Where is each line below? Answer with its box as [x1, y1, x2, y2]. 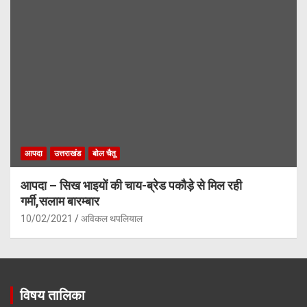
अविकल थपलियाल [81, 213, 143, 225]
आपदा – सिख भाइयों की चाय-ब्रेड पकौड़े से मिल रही [21, 178, 242, 193]
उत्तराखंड [54, 149, 81, 159]
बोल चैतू [93, 149, 116, 159]
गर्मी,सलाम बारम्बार [21, 194, 99, 209]
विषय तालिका [20, 287, 85, 304]
